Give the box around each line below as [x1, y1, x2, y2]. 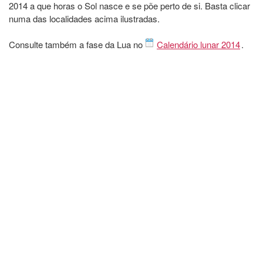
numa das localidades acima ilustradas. [9, 12, 160, 25]
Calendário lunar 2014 [157, 38, 240, 51]
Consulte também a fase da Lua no [9, 38, 145, 51]
